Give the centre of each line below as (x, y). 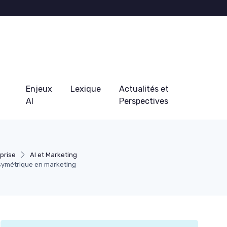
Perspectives (143, 101)
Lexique (85, 89)
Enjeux (39, 89)
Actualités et (144, 89)
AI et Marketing (54, 155)
